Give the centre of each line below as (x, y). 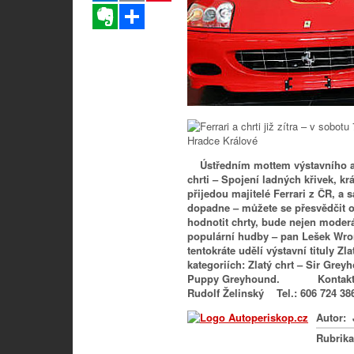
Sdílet (158, 10)
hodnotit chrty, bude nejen (253, 221)
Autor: (333, 317)
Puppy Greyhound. (233, 278)
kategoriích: (218, 264)
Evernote (138, 10)
